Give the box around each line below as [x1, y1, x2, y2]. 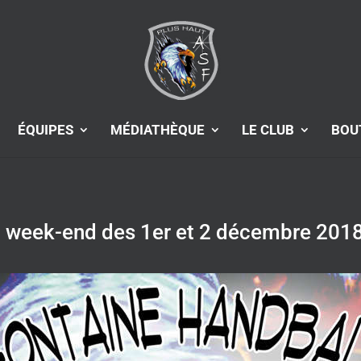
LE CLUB [242, 122, 294, 138]
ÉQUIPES [18, 122, 73, 138]
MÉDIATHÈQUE [110, 122, 205, 138]
